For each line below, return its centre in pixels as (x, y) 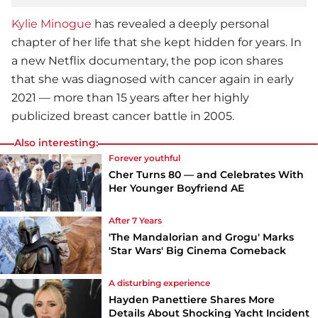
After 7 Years (136, 220)
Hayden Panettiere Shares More (192, 299)
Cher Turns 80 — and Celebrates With (207, 175)
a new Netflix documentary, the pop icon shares (147, 61)
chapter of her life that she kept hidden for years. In (157, 43)
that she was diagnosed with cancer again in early (153, 79)
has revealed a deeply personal (180, 24)
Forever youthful (145, 158)
